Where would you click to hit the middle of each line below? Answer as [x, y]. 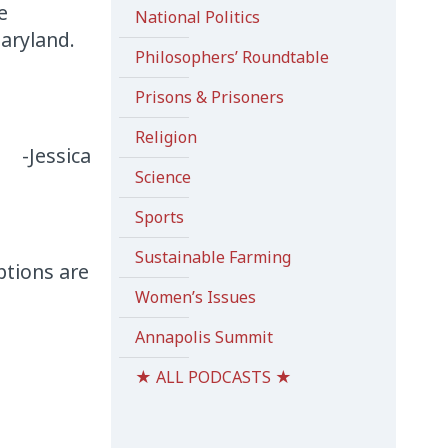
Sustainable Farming [212, 257]
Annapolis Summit [203, 337]
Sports [159, 217]
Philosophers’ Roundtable [231, 57]
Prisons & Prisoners [209, 97]
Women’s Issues [195, 297]
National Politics [197, 17]
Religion [165, 137]
